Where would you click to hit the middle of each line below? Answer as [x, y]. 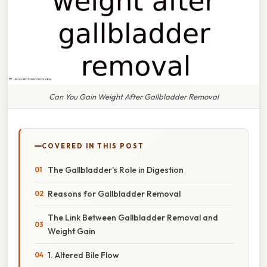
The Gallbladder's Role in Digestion [116, 170]
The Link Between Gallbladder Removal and [133, 217]
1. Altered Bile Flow [83, 255]
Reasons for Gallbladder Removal [114, 193]
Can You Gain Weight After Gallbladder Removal [133, 96]
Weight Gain [72, 231]
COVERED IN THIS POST [93, 146]
